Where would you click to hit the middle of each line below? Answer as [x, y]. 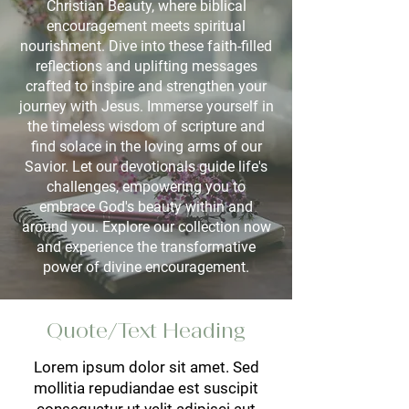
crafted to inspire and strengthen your [146, 86]
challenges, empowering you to [146, 187]
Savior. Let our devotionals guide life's [146, 167]
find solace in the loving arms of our [146, 147]
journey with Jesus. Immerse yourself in [146, 106]
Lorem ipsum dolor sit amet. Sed [146, 367]
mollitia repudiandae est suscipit [146, 388]
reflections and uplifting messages [146, 66]
